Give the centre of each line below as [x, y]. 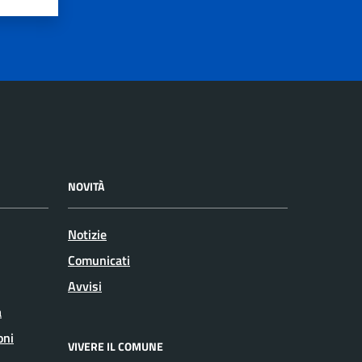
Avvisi [85, 286]
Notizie [87, 234]
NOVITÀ [86, 186]
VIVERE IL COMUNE [116, 346]
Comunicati [99, 260]
